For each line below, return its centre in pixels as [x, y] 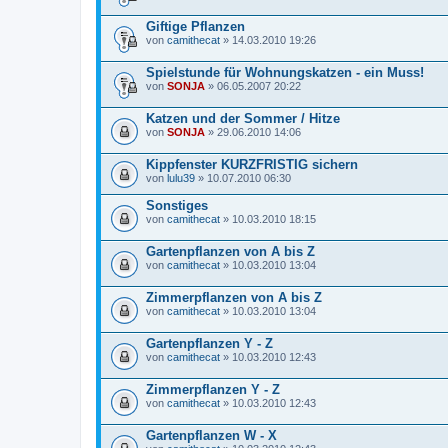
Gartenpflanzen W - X [211, 435]
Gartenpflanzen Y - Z [209, 343]
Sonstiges [177, 205]
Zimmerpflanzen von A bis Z [234, 297]
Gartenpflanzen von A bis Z [230, 251]
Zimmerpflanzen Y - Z [213, 389]
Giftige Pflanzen [195, 26]
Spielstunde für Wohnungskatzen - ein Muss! [285, 72]
